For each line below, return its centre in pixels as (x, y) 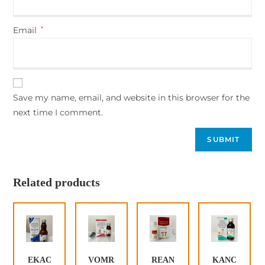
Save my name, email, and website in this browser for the (132, 98)
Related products (57, 182)
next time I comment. (58, 113)
